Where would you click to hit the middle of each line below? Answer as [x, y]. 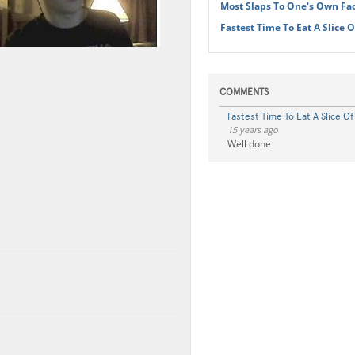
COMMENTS [244, 92]
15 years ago [252, 130]
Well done [249, 144]
